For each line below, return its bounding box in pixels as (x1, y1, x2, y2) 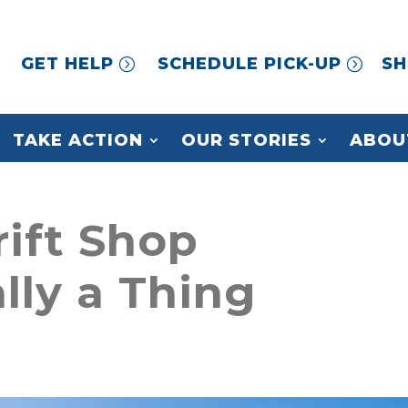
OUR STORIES (181, 130, 311, 150)
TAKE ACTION (13, 130, 143, 150)
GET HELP (21, 54, 114, 75)
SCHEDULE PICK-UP (158, 54, 342, 75)
